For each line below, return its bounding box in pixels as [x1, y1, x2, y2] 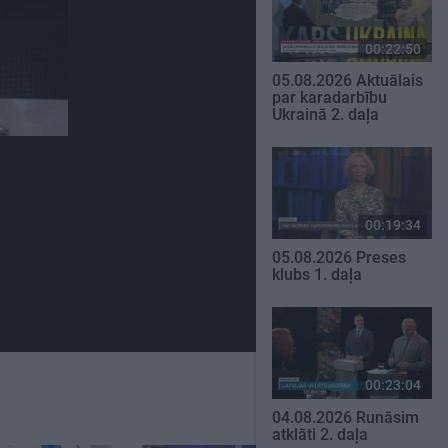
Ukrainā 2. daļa [272, 105, 379, 125]
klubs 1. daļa [272, 264, 362, 284]
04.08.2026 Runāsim [272, 407, 419, 427]
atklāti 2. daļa [272, 424, 368, 444]
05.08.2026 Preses [272, 247, 406, 267]
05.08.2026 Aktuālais [272, 71, 423, 91]
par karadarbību [272, 88, 387, 108]
